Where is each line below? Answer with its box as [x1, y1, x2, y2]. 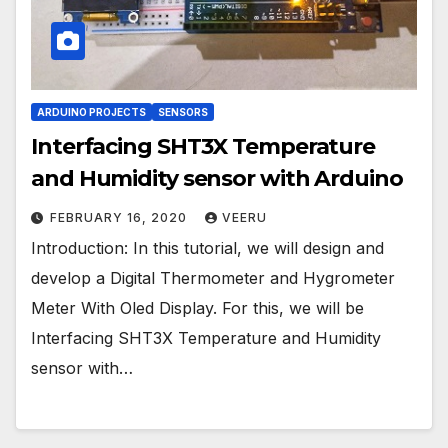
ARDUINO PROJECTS [37, 106, 146, 119]
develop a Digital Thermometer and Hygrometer [31, 268, 395, 289]
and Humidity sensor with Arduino [31, 165, 403, 193]
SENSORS [158, 106, 208, 119]
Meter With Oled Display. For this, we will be [31, 298, 364, 319]
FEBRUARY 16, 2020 [50, 210, 191, 226]
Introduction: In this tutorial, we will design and [31, 238, 384, 259]
